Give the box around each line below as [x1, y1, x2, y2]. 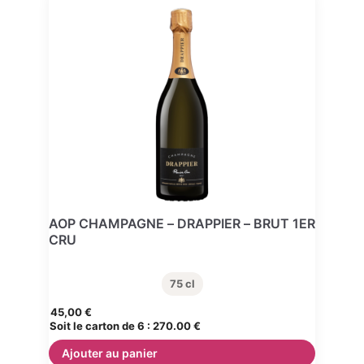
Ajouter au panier [62, 346, 158, 361]
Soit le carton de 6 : [50, 319, 153, 333]
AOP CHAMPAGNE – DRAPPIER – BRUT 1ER [49, 215, 315, 232]
